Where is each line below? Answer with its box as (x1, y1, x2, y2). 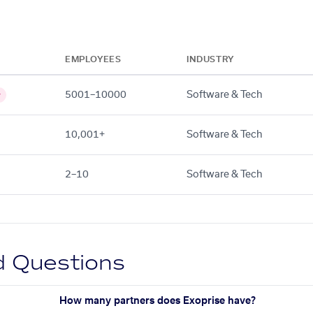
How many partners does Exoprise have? (59, 296, 256, 306)
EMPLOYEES (65, 54, 122, 64)
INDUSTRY (187, 54, 234, 64)
